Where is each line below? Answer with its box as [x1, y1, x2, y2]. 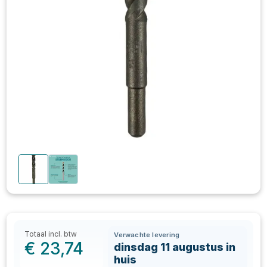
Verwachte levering [114, 231, 180, 239]
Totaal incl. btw [24, 229, 77, 238]
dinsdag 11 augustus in [114, 241, 236, 253]
